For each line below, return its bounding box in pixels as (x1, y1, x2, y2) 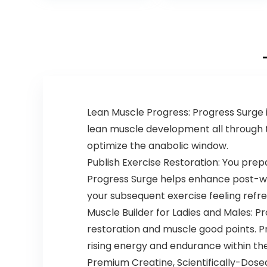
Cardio (49, 54, 85, 68)
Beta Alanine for (49, 18, 130, 32)
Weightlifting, (49, 42, 116, 56)
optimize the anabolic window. (86, 139, 228, 153)
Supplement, (49, 6, 113, 20)
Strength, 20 (49, 77, 110, 92)
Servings (49, 89, 92, 104)
